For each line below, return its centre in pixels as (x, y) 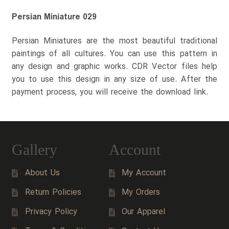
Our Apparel (144, 212)
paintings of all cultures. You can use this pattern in (114, 54)
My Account (144, 173)
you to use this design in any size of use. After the (114, 80)
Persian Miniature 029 (54, 17)
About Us (42, 173)
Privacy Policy (51, 212)
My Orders (141, 192)
